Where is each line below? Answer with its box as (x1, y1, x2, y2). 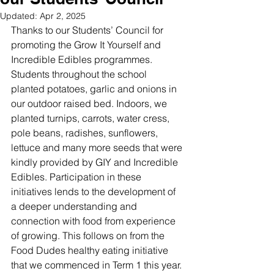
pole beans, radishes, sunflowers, (11, 127, 160, 139)
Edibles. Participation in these (11, 171, 144, 183)
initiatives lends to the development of (11, 185, 178, 198)
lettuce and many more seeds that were (11, 141, 185, 154)
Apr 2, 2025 (40, 10, 86, 21)
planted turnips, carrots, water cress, (11, 112, 172, 124)
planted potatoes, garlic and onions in (11, 83, 179, 95)
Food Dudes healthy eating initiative (11, 244, 171, 256)
